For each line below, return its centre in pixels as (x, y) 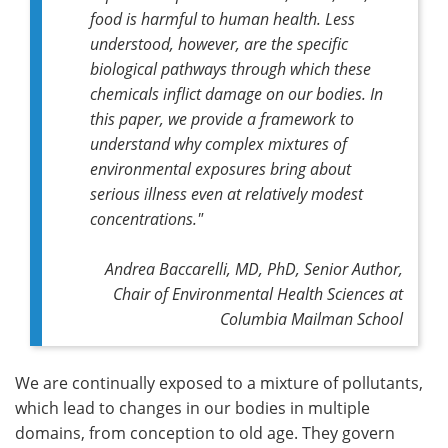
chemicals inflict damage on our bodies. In (236, 93)
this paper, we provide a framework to (222, 118)
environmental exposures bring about (220, 168)
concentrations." (146, 218)
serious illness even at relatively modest (226, 193)
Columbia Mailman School (311, 318)
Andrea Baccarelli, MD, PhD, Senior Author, (254, 268)
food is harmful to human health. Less (222, 18)
